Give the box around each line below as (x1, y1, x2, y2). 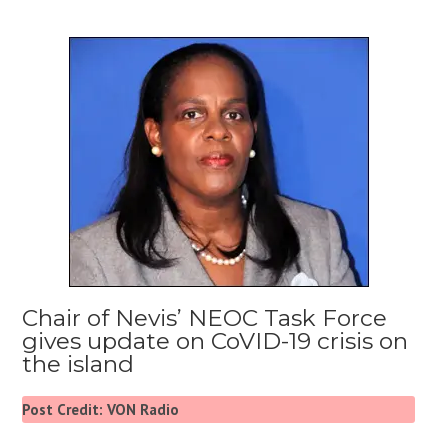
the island (22, 350, 135, 378)
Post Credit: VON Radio (22, 400, 180, 419)
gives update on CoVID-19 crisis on (22, 327, 409, 355)
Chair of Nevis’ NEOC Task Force (22, 304, 388, 332)
